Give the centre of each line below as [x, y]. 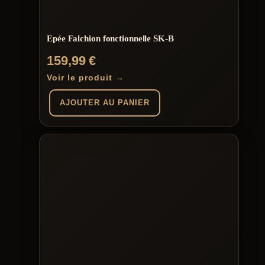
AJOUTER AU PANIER [105, 102]
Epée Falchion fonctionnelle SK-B [110, 39]
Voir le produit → [85, 77]
